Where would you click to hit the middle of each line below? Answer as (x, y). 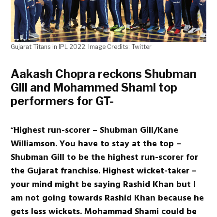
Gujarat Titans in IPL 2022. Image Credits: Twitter (81, 47)
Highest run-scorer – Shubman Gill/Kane (96, 130)
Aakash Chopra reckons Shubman (104, 74)
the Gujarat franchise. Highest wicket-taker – (104, 171)
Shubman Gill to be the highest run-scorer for (105, 157)
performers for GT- (62, 101)
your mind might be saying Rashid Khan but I (103, 185)
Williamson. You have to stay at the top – (96, 144)
